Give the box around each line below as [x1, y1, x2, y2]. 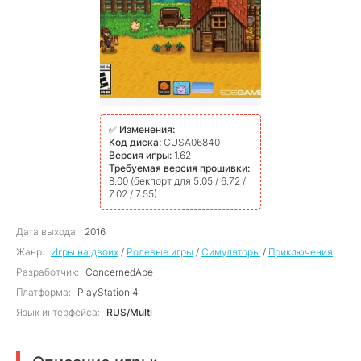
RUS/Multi [106, 306, 152, 318]
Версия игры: [109, 149, 174, 161]
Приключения [268, 246, 333, 258]
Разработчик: [16, 266, 79, 278]
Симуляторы [201, 246, 260, 258]
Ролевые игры [127, 246, 193, 258]
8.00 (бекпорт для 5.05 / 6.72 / [109, 175, 246, 187]
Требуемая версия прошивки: [109, 162, 250, 174]
